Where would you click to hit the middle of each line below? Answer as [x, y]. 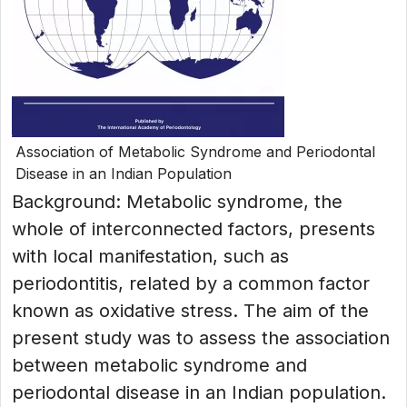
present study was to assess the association [201, 338]
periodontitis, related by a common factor [191, 283]
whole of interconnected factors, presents [194, 229]
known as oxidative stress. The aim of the [190, 311]
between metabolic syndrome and [159, 365]
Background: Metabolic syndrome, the [177, 202]
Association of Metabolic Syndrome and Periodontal [195, 152]
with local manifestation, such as [150, 256]
